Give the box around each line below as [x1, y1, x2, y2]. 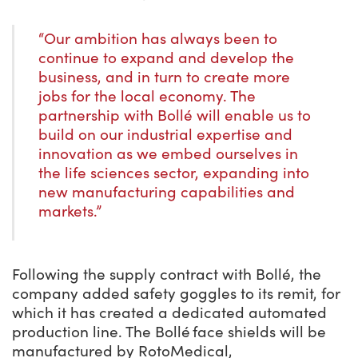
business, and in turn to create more [38, 66, 290, 86]
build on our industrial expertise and [38, 124, 292, 144]
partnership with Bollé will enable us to [38, 105, 311, 125]
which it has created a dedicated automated [12, 302, 327, 322]
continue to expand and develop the [38, 47, 294, 67]
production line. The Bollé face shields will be [12, 321, 326, 341]
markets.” [38, 201, 105, 221]
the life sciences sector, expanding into [38, 162, 309, 182]
